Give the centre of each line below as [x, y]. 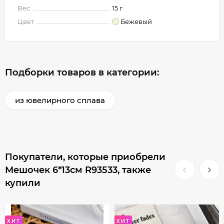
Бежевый [136, 21]
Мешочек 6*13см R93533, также [78, 170]
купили [23, 183]
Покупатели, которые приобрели [85, 157]
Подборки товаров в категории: [82, 72]
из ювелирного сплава [60, 100]
